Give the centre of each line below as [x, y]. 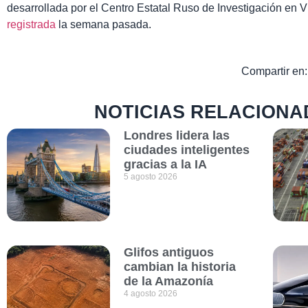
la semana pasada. [103, 24]
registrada [31, 24]
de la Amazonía [169, 282]
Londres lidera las [177, 135]
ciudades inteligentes [187, 150]
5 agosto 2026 [151, 177]
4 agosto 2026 [151, 294]
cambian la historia [180, 267]
